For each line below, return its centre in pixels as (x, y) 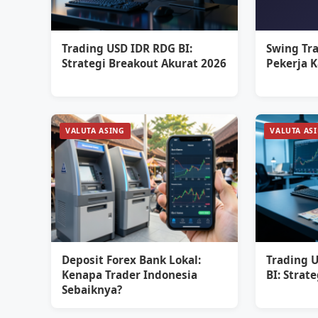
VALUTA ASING (95, 131)
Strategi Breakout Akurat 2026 (144, 63)
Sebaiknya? (92, 290)
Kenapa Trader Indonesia (130, 275)
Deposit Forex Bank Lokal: (131, 260)
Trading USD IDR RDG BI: (127, 48)
